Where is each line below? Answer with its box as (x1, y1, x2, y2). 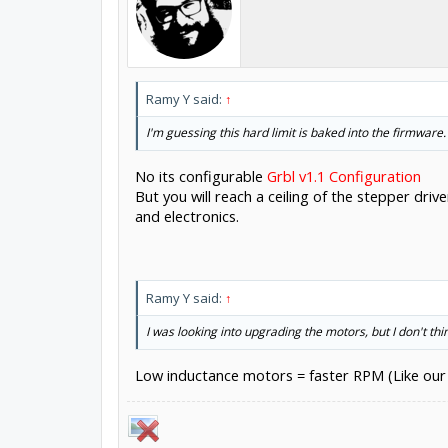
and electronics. (134, 205, 239, 226)
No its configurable (134, 165, 267, 186)
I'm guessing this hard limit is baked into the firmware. (145, 124, 446, 141)
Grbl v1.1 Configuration (266, 165, 421, 186)
